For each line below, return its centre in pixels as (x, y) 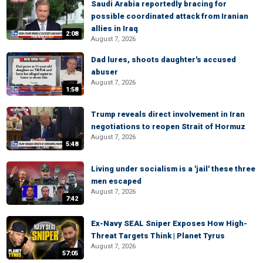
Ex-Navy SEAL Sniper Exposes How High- (169, 223)
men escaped (116, 181)
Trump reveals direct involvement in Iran (168, 114)
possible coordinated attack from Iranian (170, 16)
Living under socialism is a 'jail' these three (173, 169)
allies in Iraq (114, 28)
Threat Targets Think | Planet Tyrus (158, 236)
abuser (104, 72)
